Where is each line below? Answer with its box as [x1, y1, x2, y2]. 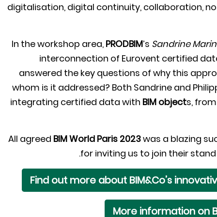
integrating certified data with [10, 96, 142, 108]
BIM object [142, 96, 186, 108]
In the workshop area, [12, 38, 106, 50]
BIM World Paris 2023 [53, 133, 141, 145]
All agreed [8, 133, 53, 145]
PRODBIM [106, 38, 143, 50]
